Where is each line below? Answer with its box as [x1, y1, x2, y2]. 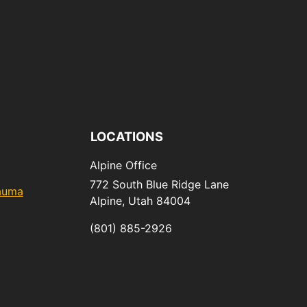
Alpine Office [90, 158, 157, 172]
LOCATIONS [90, 129, 163, 144]
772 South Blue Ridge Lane [90, 177, 229, 191]
